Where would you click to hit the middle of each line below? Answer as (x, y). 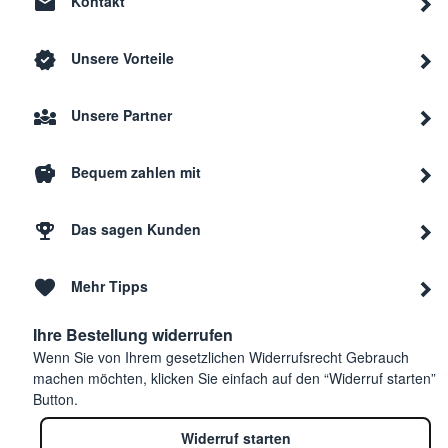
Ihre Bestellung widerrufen (133, 334)
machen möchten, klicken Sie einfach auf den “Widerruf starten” (234, 378)
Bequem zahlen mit (136, 172)
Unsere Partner (121, 115)
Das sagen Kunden (136, 229)
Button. (55, 399)
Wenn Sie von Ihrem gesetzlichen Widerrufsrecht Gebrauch (221, 357)
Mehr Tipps (109, 286)
